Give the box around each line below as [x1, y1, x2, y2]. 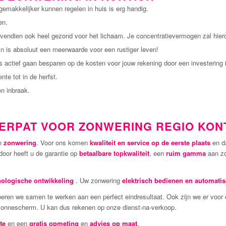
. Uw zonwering [74, 175, 122, 185]
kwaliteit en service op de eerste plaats [90, 138, 212, 148]
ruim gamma [166, 148, 206, 158]
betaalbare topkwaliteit [79, 148, 149, 158]
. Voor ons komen [36, 138, 90, 148]
